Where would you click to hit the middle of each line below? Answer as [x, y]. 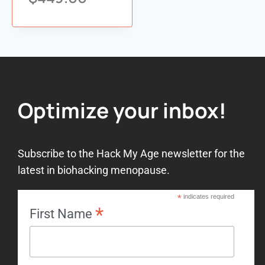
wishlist [53, 38]
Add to [69, 22]
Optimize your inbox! [122, 110]
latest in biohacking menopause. [94, 170]
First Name [62, 214]
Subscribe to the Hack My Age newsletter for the [131, 153]
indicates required [208, 196]
